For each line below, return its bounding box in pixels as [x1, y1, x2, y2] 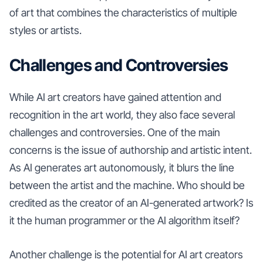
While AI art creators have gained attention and [9, 90, 221, 103]
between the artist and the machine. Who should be [9, 178, 245, 191]
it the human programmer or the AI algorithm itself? [9, 214, 240, 227]
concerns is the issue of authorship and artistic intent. [9, 143, 252, 156]
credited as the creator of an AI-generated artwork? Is [9, 196, 254, 209]
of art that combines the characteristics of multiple [9, 6, 237, 19]
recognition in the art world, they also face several [9, 108, 235, 121]
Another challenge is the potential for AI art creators [9, 248, 243, 261]
